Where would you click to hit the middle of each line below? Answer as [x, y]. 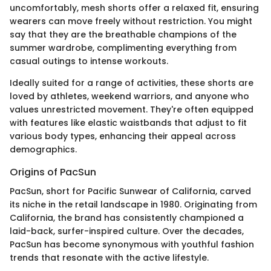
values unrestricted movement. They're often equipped [132, 110]
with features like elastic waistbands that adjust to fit [128, 123]
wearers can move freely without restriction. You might [131, 21]
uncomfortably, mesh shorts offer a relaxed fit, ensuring [134, 8]
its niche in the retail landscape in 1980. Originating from [133, 205]
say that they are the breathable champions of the [123, 35]
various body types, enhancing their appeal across [123, 136]
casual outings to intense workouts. [89, 61]
